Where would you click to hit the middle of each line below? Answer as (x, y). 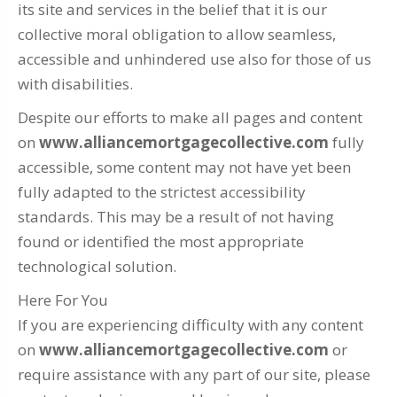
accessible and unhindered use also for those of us (195, 59)
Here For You (63, 300)
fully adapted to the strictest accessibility (162, 192)
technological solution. (97, 267)
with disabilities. (75, 84)
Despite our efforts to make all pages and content (190, 118)
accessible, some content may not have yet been (184, 167)
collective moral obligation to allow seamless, (177, 35)
